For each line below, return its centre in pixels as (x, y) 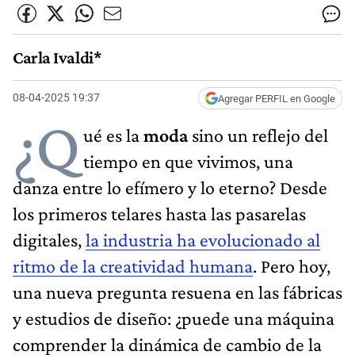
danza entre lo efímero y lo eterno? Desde (170, 187)
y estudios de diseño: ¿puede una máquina (174, 318)
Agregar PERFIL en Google (277, 98)
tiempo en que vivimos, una (188, 161)
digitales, (49, 239)
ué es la (113, 135)
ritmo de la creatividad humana (133, 265)
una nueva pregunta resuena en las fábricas (177, 292)
